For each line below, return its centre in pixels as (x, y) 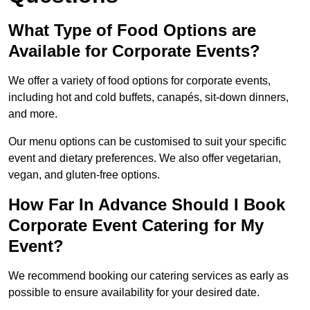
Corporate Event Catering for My (136, 226)
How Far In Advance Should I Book (147, 205)
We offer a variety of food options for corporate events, (139, 81)
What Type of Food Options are (132, 30)
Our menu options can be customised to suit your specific (147, 142)
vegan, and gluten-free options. (84, 175)
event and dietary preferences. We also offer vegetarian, (145, 158)
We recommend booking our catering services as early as (148, 276)
